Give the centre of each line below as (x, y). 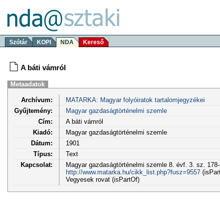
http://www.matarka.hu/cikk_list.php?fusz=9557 (133, 172)
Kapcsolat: (37, 165)
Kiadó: (43, 132)
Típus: (43, 154)
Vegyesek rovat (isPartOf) (102, 179)
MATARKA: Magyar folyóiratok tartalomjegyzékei (135, 100)
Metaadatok (28, 84)
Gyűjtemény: (33, 110)
